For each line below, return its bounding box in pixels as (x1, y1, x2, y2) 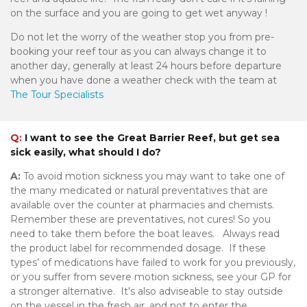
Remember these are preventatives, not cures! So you (10, 213, 271, 226)
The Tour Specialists (10, 88, 103, 101)
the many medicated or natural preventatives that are (10, 184, 268, 197)
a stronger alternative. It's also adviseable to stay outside (10, 285, 283, 298)
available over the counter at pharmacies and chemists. (10, 199, 277, 212)
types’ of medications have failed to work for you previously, (10, 256, 295, 269)
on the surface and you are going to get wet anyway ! (10, 7, 267, 20)
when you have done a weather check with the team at (10, 74, 277, 87)
